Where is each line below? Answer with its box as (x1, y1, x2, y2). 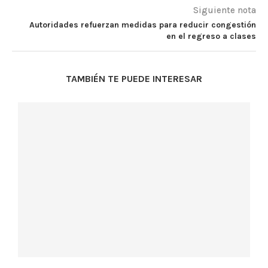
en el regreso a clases (166, 31, 256, 42)
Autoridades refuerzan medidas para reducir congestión (29, 20, 256, 31)
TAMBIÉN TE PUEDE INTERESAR (66, 73, 202, 85)
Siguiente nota (193, 5, 256, 16)
